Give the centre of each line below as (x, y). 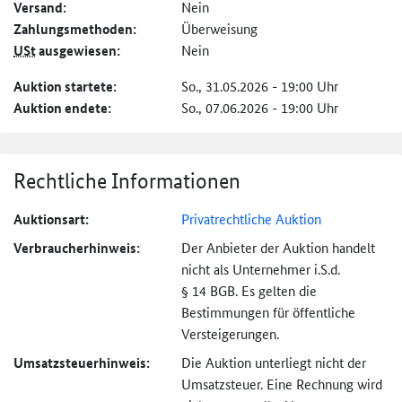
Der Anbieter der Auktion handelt (278, 248)
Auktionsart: (51, 219)
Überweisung (219, 29)
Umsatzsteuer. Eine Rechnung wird (281, 384)
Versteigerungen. (230, 334)
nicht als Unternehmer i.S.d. (260, 269)
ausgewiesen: (78, 51)
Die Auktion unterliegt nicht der (273, 363)
